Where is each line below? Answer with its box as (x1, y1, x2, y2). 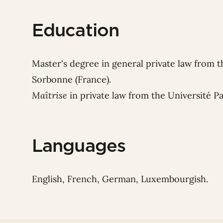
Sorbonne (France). (32, 74, 113, 86)
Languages (32, 134, 125, 157)
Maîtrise (32, 90, 67, 102)
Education (32, 19, 119, 41)
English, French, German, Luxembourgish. (32, 173, 208, 185)
